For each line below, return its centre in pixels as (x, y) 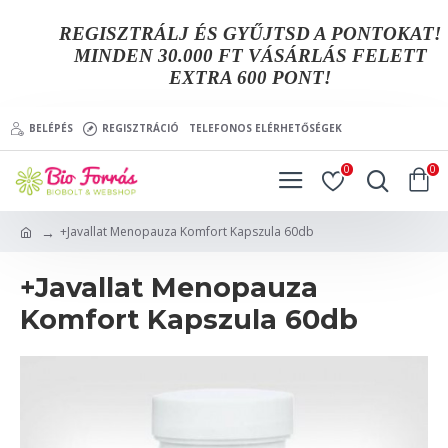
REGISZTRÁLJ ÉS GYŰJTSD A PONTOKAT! (250, 33)
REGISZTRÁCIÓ (140, 128)
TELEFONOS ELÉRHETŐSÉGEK (265, 128)
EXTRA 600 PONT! (250, 77)
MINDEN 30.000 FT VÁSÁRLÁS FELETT (250, 55)
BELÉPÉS (51, 128)
